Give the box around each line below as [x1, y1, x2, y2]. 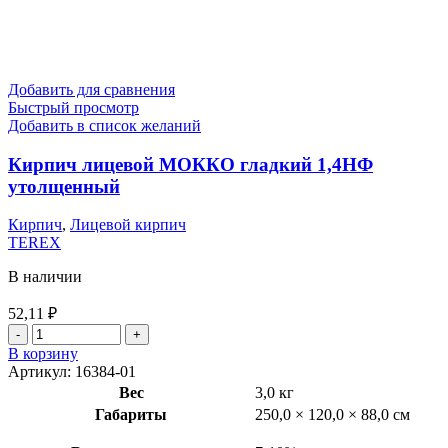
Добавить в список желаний [8, 116, 201, 134]
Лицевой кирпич [70, 216, 186, 234]
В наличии [8, 268, 82, 286]
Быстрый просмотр [8, 98, 139, 116]
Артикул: [8, 363, 75, 381]
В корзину [8, 345, 78, 363]
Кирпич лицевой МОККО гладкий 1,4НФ [8, 153, 373, 175]
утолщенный [8, 175, 120, 197]
